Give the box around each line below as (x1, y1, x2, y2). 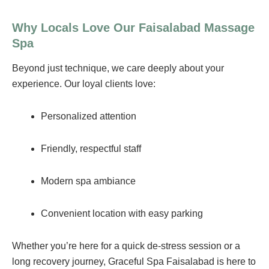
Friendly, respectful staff (41, 143, 141, 154)
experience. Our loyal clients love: (12, 78, 156, 89)
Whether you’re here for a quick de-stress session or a (12, 240, 240, 251)
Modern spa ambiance (41, 175, 136, 186)
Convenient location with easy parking (41, 208, 203, 219)
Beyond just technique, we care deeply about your (12, 62, 224, 73)
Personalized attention (41, 110, 136, 121)
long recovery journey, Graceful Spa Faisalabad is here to (12, 256, 256, 267)
